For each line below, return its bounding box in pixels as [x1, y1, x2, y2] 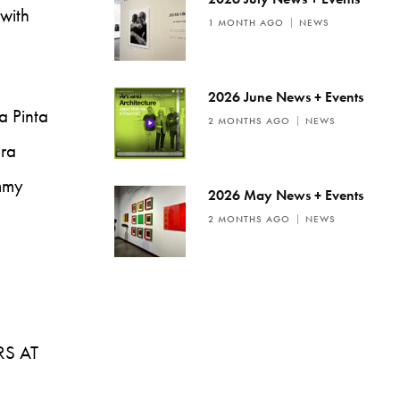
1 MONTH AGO [208, 16, 284, 29]
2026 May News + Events [208, 186, 363, 205]
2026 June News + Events [208, 87, 363, 107]
